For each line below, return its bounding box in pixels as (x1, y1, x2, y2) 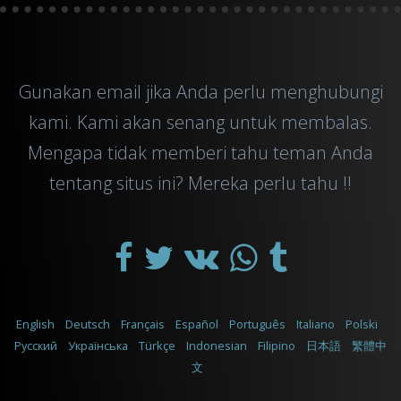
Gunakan (18, 79, 97, 104)
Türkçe (139, 337, 175, 354)
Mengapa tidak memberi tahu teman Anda (28, 140, 373, 165)
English (16, 315, 55, 332)
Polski (346, 315, 378, 332)
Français (121, 315, 165, 332)
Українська (68, 337, 128, 354)
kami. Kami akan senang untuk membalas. (29, 109, 372, 134)
